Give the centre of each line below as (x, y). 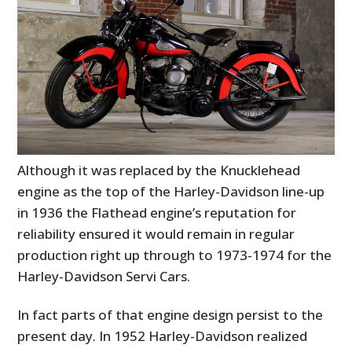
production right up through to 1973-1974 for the (175, 255)
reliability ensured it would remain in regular (156, 233)
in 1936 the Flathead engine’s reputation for (157, 212)
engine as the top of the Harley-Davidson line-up (171, 191)
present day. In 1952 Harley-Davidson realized (163, 335)
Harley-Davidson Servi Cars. (104, 276)
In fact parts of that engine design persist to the (170, 314)
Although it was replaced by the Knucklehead (159, 170)
